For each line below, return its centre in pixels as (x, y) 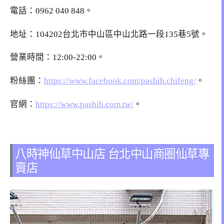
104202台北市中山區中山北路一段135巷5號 (117, 34)
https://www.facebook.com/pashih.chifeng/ (120, 81)
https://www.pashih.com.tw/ (84, 104)
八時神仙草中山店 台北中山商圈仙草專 (112, 153)
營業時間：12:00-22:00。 (57, 57)
